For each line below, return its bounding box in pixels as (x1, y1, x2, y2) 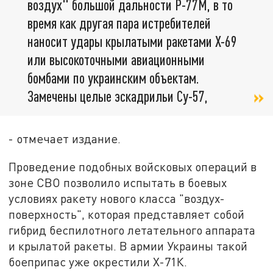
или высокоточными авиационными (27, 51, 205, 69)
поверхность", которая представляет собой (9, 207, 245, 222)
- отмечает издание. (9, 132, 121, 146)
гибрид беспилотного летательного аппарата (9, 223, 256, 238)
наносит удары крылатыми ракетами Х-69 (27, 32, 237, 51)
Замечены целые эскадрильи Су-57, (27, 87, 208, 105)
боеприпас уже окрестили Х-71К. (9, 255, 188, 269)
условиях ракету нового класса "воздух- (9, 191, 225, 206)
